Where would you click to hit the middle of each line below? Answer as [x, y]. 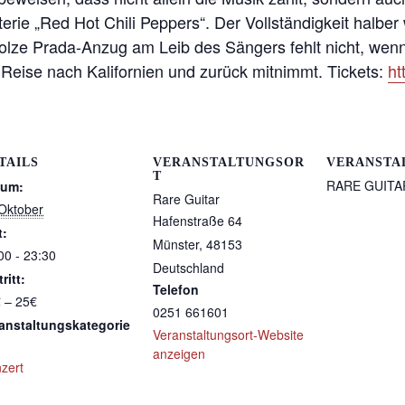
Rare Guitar [186, 198]
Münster [176, 244]
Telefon [176, 289]
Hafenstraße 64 [198, 220]
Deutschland [188, 267]
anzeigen [179, 353]
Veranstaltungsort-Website [228, 334]
